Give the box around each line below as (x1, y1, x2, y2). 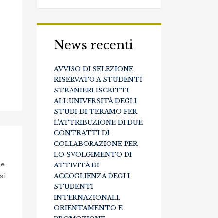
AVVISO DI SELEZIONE (54, 65, 133, 73)
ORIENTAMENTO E (54, 204, 123, 212)
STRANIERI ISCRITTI (54, 86, 129, 94)
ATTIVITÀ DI (54, 161, 99, 169)
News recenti (54, 38, 133, 52)
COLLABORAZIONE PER (54, 140, 138, 148)
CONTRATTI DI (54, 129, 109, 137)
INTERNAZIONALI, (54, 193, 120, 201)
